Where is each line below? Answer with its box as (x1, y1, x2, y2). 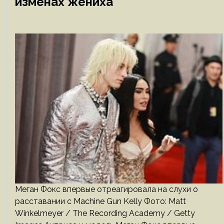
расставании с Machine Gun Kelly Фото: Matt (15, 196, 186, 206)
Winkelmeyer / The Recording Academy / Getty (15, 208, 195, 218)
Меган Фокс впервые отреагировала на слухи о (15, 184, 198, 194)
